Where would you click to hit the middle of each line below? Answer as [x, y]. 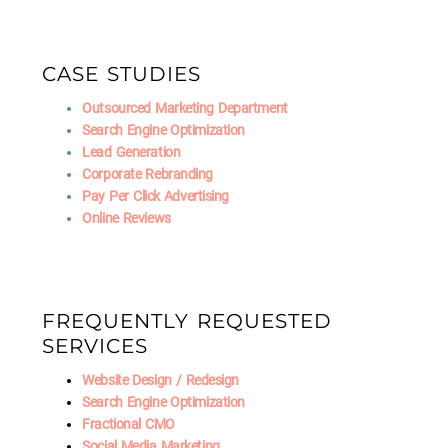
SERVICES [95, 346]
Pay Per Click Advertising [155, 195]
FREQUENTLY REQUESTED [187, 321]
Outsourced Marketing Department [185, 107]
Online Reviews [126, 217]
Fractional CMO [128, 424]
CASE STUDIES [121, 73]
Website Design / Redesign [160, 380]
